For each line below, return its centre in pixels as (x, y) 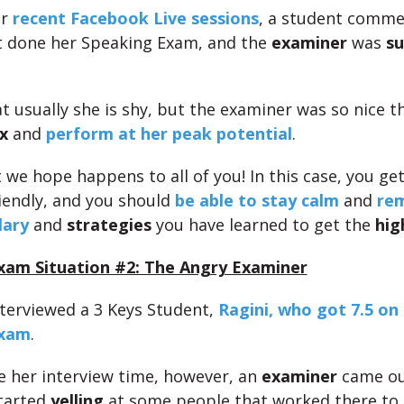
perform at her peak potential (169, 133)
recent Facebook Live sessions (135, 18)
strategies (109, 225)
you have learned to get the (263, 225)
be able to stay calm (257, 200)
